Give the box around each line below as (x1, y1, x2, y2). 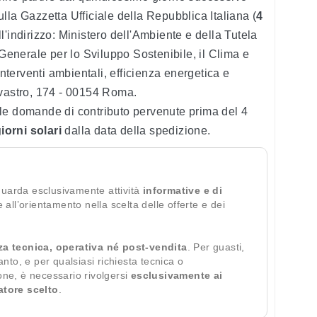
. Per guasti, (187, 241, 245, 253)
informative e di (142, 185, 223, 197)
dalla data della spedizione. (62, 125, 211, 137)
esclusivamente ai (130, 270, 223, 282)
